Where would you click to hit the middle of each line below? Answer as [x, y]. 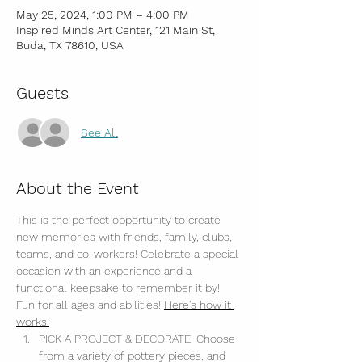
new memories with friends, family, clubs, [126, 237]
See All [99, 132]
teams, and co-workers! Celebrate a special [129, 254]
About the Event [78, 188]
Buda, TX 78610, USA [70, 45]
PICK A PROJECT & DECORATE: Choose [139, 339]
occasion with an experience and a [105, 271]
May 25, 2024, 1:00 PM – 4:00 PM [103, 15]
